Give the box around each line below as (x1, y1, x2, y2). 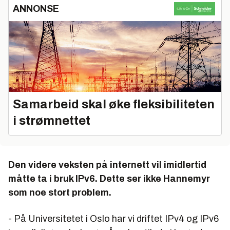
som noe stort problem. (8, 187, 111, 198)
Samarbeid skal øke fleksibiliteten (13, 97, 215, 111)
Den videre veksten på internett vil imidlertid (8, 159, 206, 170)
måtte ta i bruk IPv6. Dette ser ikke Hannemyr (8, 173, 210, 184)
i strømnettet (13, 113, 90, 127)
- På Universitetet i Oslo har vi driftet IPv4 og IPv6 (8, 213, 219, 224)
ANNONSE (13, 3, 59, 14)
